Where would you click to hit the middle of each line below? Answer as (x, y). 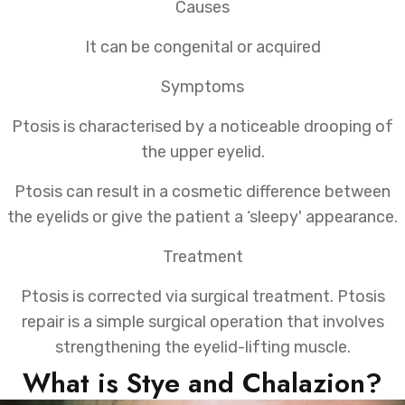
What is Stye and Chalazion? (202, 383)
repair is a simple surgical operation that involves (202, 322)
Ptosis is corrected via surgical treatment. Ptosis (202, 297)
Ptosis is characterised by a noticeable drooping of (202, 127)
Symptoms (202, 87)
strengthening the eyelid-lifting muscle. (202, 348)
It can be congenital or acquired (202, 47)
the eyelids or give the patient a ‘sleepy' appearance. (202, 217)
